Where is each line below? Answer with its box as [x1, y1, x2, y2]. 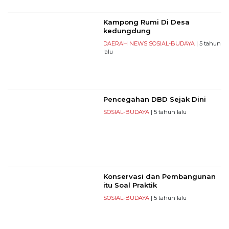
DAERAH [103, 39, 128, 47]
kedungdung [103, 26, 151, 35]
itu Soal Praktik [103, 180, 157, 189]
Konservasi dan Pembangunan [103, 172, 216, 180]
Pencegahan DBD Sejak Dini [103, 95, 206, 103]
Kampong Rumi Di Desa [103, 17, 190, 26]
